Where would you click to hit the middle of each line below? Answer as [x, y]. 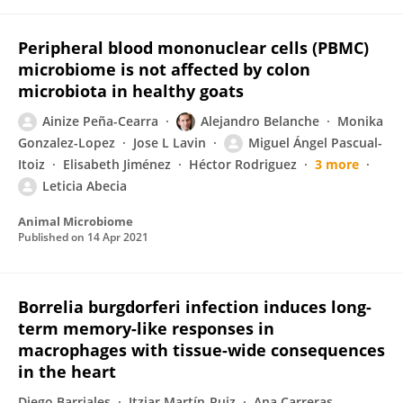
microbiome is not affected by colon [164, 69]
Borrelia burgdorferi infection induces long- [195, 307]
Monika [360, 121]
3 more [337, 164]
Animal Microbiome [76, 221]
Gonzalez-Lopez [67, 143]
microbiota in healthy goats [131, 91]
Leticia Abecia [85, 186]
